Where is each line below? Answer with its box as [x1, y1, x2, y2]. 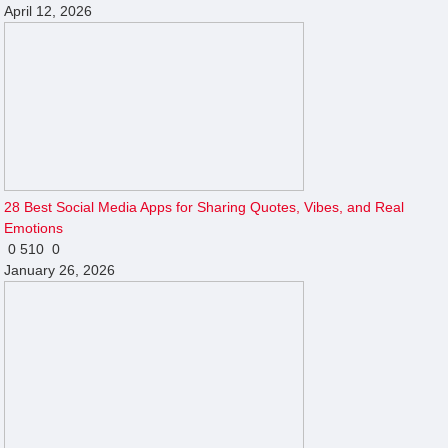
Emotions [4, 219, 64, 236]
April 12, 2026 [4, 2, 93, 19]
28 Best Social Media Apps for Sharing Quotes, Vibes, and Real [4, 198, 405, 215]
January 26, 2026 [4, 261, 116, 278]
